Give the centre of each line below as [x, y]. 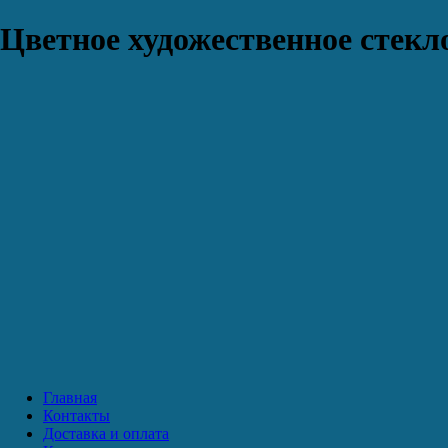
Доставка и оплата [106, 433]
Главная [70, 397]
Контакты [76, 415]
